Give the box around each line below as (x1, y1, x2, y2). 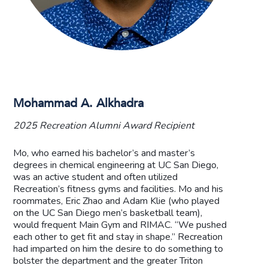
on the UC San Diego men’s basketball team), (13, 206, 203, 220)
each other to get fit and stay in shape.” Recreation (13, 230, 223, 243)
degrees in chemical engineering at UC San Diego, (13, 158, 219, 172)
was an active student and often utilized (13, 170, 178, 184)
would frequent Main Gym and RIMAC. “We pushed (13, 218, 227, 232)
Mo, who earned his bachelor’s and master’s (13, 146, 196, 160)
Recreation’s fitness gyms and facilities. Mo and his (13, 182, 224, 196)
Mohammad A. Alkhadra (13, 95, 144, 111)
